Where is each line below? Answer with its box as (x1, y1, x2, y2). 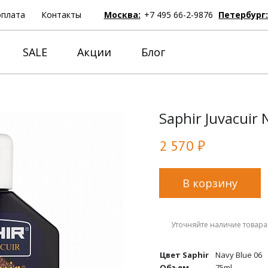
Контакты (41, 9, 81, 20)
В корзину (182, 176, 237, 190)
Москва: (103, 9, 141, 20)
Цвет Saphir (159, 249, 209, 260)
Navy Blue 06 (215, 249, 262, 260)
